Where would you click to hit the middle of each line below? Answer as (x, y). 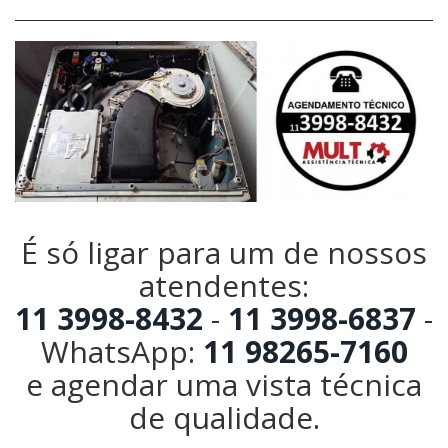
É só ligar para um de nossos (224, 252)
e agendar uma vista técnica (224, 384)
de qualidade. (224, 417)
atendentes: (224, 285)
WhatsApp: (121, 351)
